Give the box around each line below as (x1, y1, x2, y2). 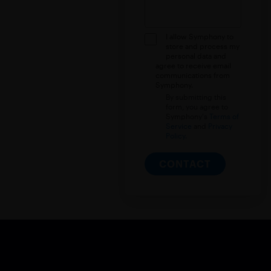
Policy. (166, 131, 188, 140)
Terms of (209, 112, 240, 120)
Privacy (208, 122, 233, 130)
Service (166, 122, 192, 130)
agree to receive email (155, 61, 232, 70)
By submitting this (166, 93, 227, 101)
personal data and (166, 51, 227, 60)
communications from (155, 71, 230, 80)
